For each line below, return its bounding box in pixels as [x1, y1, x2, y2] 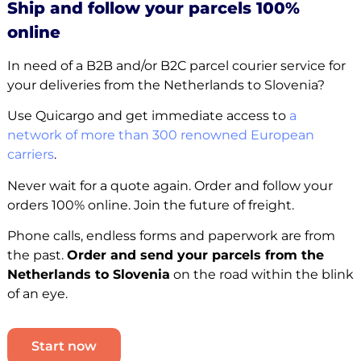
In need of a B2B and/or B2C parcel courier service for [6, 58, 346, 74]
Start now [31, 338, 97, 354]
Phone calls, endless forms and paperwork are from [6, 228, 335, 244]
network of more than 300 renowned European [6, 127, 314, 143]
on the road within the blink [169, 267, 354, 283]
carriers [6, 147, 54, 163]
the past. [6, 247, 67, 263]
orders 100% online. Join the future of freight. [6, 197, 294, 213]
